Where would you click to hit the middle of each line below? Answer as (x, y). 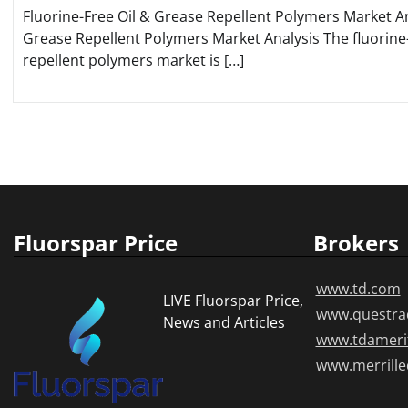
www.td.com (358, 289)
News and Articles (224, 323)
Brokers (356, 243)
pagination (72, 160)
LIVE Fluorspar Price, (234, 301)
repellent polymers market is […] (133, 61)
